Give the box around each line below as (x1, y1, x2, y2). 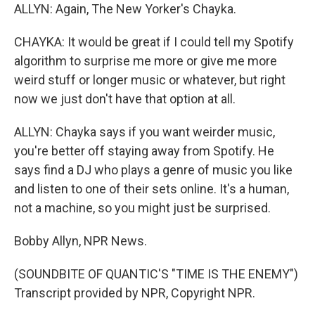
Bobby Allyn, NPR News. (14, 233, 147, 248)
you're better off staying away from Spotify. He (14, 143, 274, 158)
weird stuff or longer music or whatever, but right (14, 72, 285, 87)
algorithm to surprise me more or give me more (14, 53, 277, 68)
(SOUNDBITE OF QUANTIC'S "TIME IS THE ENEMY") (14, 266, 298, 281)
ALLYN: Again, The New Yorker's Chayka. (14, 1, 236, 16)
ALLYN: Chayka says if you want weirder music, (14, 124, 275, 139)
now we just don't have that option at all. (14, 91, 236, 106)
